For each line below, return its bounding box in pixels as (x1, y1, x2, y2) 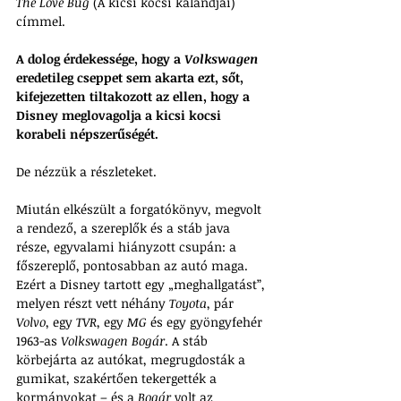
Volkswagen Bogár (61, 332, 165, 349)
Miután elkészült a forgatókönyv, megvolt (16, 200, 265, 218)
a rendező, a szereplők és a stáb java (16, 219, 234, 236)
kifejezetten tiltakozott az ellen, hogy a (16, 88, 253, 105)
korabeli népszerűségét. (16, 125, 162, 142)
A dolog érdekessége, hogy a (16, 50, 184, 67)
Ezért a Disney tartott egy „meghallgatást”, (16, 276, 269, 293)
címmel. (16, 13, 69, 30)
